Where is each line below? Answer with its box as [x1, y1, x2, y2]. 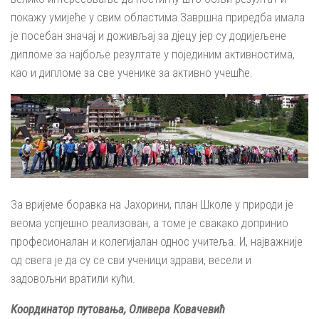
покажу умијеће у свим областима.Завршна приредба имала [11, 10, 305, 25]
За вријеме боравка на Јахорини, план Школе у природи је [11, 197, 293, 211]
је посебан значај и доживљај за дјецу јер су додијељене [11, 28, 286, 43]
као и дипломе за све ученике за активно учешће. [11, 66, 253, 80]
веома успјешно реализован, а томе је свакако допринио [11, 215, 288, 230]
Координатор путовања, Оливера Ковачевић [11, 301, 225, 316]
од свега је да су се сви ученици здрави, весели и [11, 252, 251, 267]
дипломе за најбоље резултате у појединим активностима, [11, 47, 295, 62]
